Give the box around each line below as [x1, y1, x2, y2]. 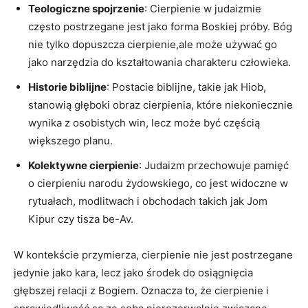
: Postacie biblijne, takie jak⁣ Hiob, [107, 80, 266, 93]
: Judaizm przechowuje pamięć [139, 158, 289, 172]
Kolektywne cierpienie [28, 158, 139, 172]
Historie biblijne [28, 80, 107, 93]
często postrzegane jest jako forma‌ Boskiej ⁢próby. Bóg [28, 19, 292, 33]
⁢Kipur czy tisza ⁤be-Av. [28, 212, 133, 225]
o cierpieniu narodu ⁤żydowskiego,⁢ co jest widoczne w [28, 176, 288, 190]
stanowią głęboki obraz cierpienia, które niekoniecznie [28, 98, 293, 111]
